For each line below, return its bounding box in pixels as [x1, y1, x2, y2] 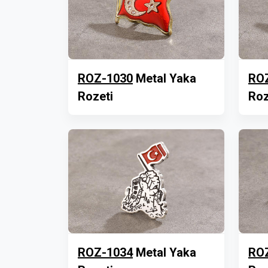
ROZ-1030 [78, 71, 133, 86]
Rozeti [78, 89, 113, 103]
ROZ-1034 [78, 245, 133, 260]
